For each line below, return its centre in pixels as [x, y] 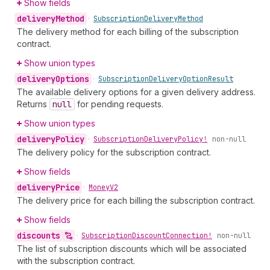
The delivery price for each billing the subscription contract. [136, 200]
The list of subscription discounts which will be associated [132, 249]
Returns [33, 104]
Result [221, 79]
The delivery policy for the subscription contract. [114, 152]
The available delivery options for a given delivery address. [136, 92]
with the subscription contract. [76, 261]
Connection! [189, 236]
